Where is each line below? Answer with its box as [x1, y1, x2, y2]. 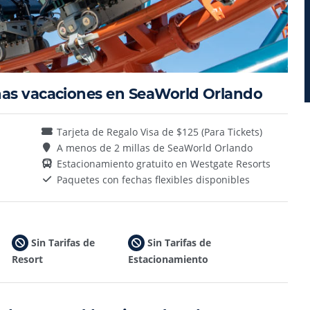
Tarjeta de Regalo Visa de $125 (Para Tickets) [56, 125, 262, 138]
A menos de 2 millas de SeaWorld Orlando [56, 140, 253, 154]
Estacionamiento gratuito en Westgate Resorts [56, 156, 271, 170]
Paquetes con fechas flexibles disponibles [56, 172, 250, 186]
